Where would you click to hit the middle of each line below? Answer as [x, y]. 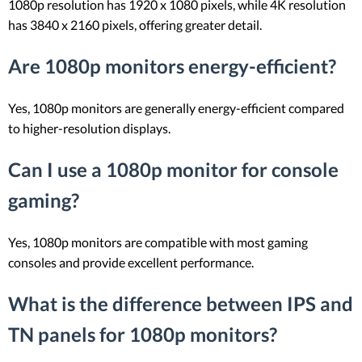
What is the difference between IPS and [181, 303]
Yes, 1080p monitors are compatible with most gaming [158, 242]
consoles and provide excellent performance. [131, 262]
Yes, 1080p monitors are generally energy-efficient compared [176, 107]
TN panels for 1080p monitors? [143, 334]
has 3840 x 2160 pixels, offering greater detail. [135, 25]
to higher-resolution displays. [89, 128]
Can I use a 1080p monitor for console [173, 169]
